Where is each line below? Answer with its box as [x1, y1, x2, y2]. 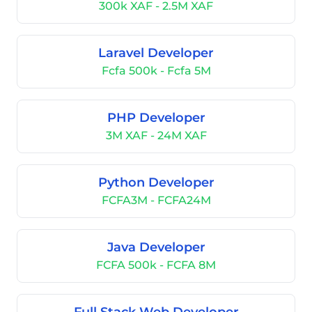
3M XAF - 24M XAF [105, 129, 207, 142]
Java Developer [107, 240, 205, 255]
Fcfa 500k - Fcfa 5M [101, 64, 211, 77]
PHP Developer [107, 110, 205, 125]
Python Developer [97, 175, 214, 190]
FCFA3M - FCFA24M [101, 194, 211, 207]
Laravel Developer [98, 45, 214, 61]
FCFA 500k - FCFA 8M [96, 258, 216, 272]
